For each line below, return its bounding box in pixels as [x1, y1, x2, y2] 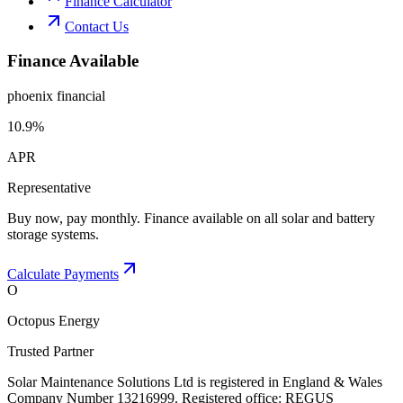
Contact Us [65, 18, 129, 34]
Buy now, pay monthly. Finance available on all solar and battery [7, 210, 375, 226]
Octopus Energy [7, 313, 100, 328]
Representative [7, 180, 91, 195]
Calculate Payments [7, 266, 119, 282]
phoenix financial [7, 88, 105, 103]
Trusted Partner [7, 344, 94, 359]
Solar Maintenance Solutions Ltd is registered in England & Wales [7, 374, 382, 390]
